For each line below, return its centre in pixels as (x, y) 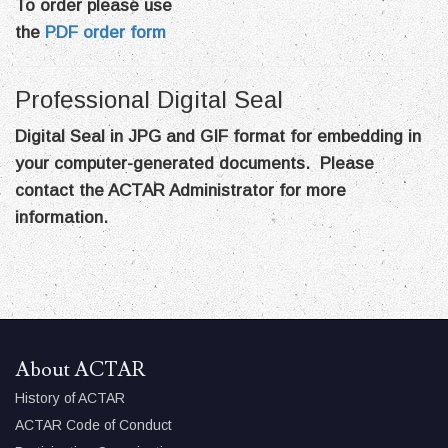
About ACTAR (80, 370)
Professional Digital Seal (149, 99)
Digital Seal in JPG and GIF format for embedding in (218, 136)
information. (61, 217)
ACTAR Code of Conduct (93, 425)
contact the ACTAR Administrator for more (180, 190)
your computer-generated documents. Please (194, 163)
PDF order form (105, 32)
